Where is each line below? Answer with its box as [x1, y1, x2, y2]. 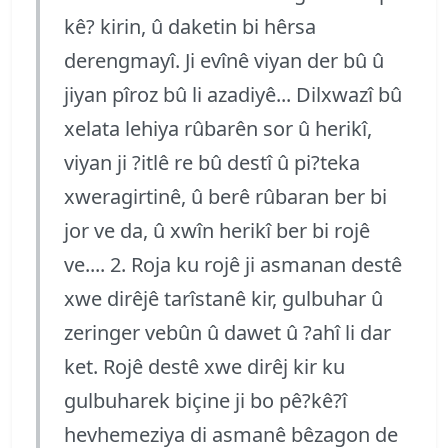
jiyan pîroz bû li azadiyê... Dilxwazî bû [64, 80, 402, 108]
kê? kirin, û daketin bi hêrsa [64, 12, 316, 40]
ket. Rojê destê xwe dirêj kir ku [64, 352, 345, 380]
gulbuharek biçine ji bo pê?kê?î [64, 386, 347, 414]
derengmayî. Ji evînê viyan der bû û [64, 46, 384, 74]
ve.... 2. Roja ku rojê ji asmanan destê [64, 250, 402, 278]
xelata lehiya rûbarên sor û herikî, [64, 114, 372, 142]
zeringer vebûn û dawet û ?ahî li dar [64, 318, 391, 346]
